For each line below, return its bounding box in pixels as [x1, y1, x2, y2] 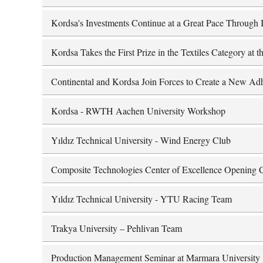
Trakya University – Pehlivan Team [51, 221, 182, 234]
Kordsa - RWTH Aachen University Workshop [51, 104, 225, 117]
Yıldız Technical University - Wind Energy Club [51, 133, 231, 146]
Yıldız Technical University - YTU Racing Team [51, 192, 232, 205]
